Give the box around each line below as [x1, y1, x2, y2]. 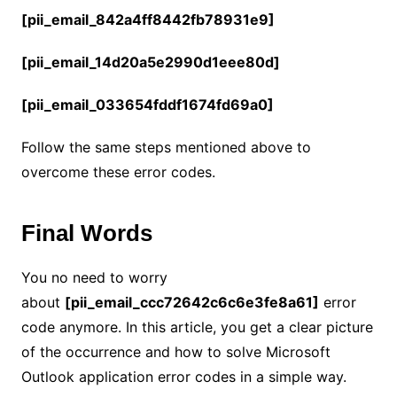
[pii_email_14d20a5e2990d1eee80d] [20, 53, 280, 71]
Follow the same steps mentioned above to [20, 138, 311, 156]
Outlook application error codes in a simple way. [20, 368, 346, 385]
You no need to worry [20, 269, 167, 286]
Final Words [20, 220, 152, 246]
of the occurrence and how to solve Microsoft [20, 343, 331, 361]
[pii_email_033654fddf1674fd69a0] [20, 96, 274, 113]
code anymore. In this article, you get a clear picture [20, 318, 373, 336]
